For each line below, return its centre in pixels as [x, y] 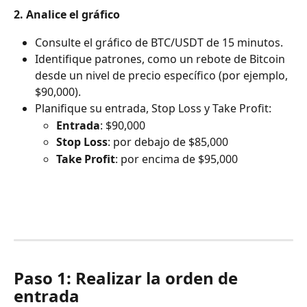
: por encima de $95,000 [176, 159]
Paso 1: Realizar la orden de [128, 278]
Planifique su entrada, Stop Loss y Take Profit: [153, 109]
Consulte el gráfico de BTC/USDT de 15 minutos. [159, 42]
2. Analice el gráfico [67, 15]
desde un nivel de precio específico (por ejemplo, [163, 76]
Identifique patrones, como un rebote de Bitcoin [161, 59]
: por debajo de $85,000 [168, 142]
